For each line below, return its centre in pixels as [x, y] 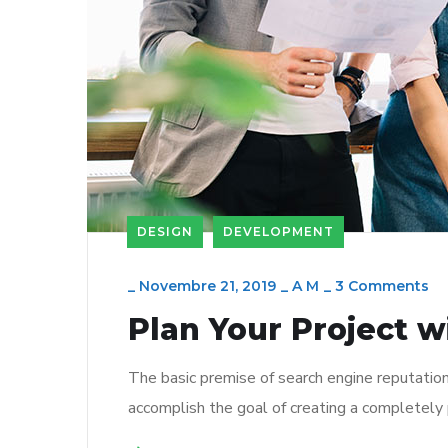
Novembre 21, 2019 [207, 286]
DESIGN [165, 231]
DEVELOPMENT [278, 231]
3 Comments [382, 286]
